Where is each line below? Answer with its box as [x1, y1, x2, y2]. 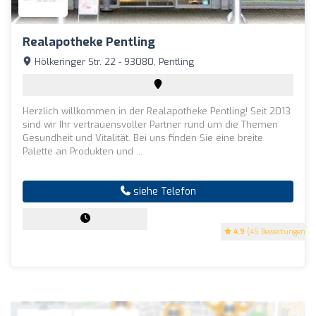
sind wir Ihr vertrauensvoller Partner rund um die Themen [23, 118, 278, 130]
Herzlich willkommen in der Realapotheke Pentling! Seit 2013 [23, 104, 291, 117]
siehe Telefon [130, 184, 196, 198]
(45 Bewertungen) [245, 226, 308, 236]
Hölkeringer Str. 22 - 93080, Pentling [32, 55, 194, 68]
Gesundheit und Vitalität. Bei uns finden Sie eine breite [23, 131, 263, 144]
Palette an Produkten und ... [23, 145, 142, 157]
